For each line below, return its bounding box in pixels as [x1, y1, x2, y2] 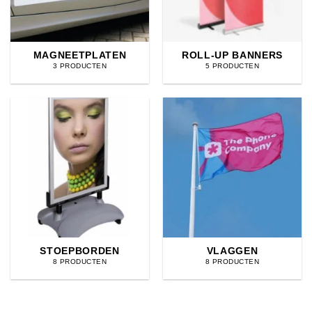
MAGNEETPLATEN [33, 49, 127, 61]
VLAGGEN [206, 245, 258, 256]
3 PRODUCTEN [52, 62, 107, 70]
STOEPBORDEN [40, 245, 120, 256]
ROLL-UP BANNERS [181, 49, 283, 61]
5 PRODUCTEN [205, 62, 260, 70]
